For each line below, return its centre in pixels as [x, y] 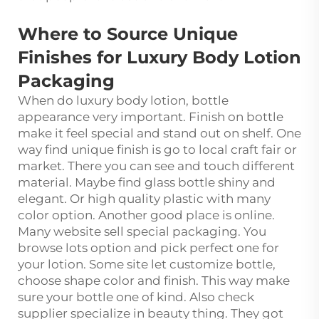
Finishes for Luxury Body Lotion [159, 57]
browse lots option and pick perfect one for [148, 247]
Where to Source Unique [128, 33]
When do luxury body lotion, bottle [123, 100]
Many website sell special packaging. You [142, 231]
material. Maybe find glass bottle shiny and [147, 182]
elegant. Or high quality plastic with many [144, 198]
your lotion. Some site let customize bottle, [147, 264]
